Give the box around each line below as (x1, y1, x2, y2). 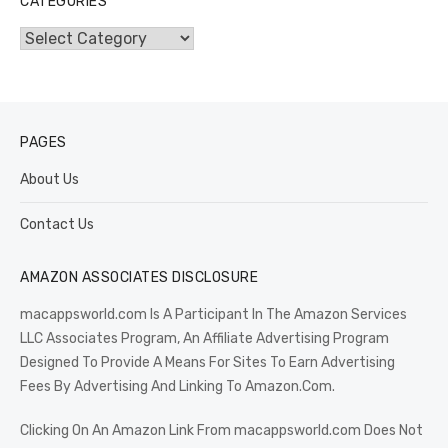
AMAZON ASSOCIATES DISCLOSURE (20, 268, 258, 286)
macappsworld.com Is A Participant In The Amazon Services (20, 305, 407, 323)
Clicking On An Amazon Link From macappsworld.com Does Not (20, 421, 423, 439)
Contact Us (20, 215, 94, 233)
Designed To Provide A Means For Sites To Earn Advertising (20, 353, 395, 371)
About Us (20, 170, 79, 188)
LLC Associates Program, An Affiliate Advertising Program (20, 329, 389, 347)
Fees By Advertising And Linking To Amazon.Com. (20, 377, 335, 395)
